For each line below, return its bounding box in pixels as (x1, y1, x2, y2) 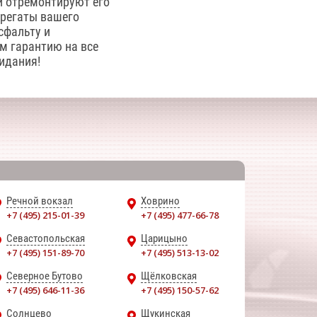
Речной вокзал (6, 195, 73, 207)
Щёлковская (141, 270, 197, 282)
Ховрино (141, 195, 180, 207)
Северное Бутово (6, 270, 83, 282)
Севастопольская (6, 232, 85, 245)
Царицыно (141, 232, 188, 245)
